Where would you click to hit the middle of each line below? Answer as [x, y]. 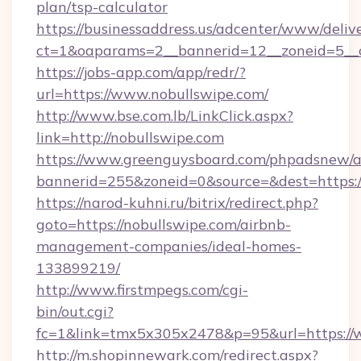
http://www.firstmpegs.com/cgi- [142, 290]
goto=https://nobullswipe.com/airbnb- [164, 224]
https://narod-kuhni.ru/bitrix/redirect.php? [177, 203]
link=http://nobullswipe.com [130, 137]
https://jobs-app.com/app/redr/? [141, 72]
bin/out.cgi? [75, 311]
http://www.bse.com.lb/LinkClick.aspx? [165, 116]
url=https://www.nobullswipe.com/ [152, 94]
